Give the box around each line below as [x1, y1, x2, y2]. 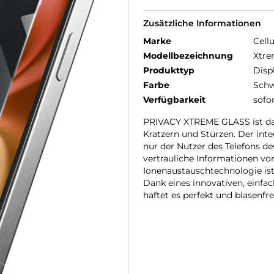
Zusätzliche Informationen [143, 18, 261, 29]
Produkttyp [143, 65, 194, 76]
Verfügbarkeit [143, 94, 206, 105]
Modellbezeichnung [143, 50, 233, 61]
